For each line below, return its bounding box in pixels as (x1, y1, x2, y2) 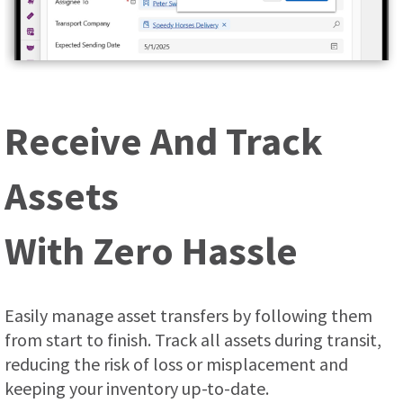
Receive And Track (4, 116, 323, 166)
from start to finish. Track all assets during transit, (4, 328, 381, 352)
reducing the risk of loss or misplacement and (4, 353, 348, 376)
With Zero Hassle (4, 226, 298, 276)
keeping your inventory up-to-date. (4, 377, 269, 400)
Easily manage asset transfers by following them (4, 304, 372, 327)
